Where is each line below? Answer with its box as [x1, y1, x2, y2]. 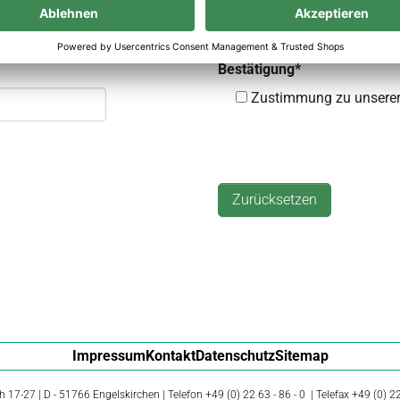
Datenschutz [195, 347, 275, 364]
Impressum [71, 347, 146, 364]
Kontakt [145, 347, 196, 364]
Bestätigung [218, 61, 295, 78]
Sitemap [274, 347, 329, 364]
